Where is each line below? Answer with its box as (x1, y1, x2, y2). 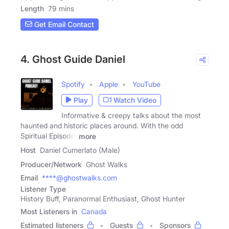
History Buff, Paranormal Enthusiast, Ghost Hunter (20, 194, 185, 203)
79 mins (48, 4, 74, 13)
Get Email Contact (32, 20, 94, 29)
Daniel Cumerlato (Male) (40, 146, 120, 155)
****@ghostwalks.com (42, 173, 117, 182)
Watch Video (113, 96, 156, 105)
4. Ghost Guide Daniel (20, 53, 125, 65)
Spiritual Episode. (20, 131, 77, 140)
